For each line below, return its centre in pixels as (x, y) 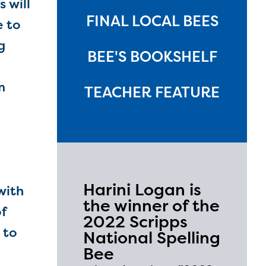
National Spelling (152, 238)
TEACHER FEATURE (152, 92)
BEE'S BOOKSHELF (152, 57)
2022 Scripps (135, 222)
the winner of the (151, 206)
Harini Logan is (142, 190)
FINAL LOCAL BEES (152, 21)
